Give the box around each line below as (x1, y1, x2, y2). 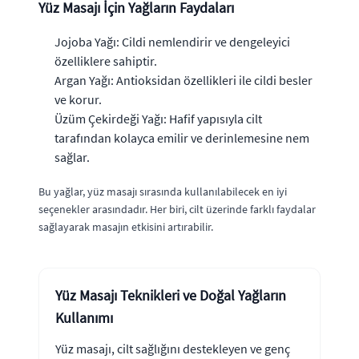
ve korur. (54, 91, 102, 107)
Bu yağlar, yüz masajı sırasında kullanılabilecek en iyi (38, 184, 287, 199)
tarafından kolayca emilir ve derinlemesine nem (54, 130, 309, 146)
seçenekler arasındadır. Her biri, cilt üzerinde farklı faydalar (38, 202, 316, 216)
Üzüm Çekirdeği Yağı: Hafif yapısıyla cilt (54, 111, 262, 127)
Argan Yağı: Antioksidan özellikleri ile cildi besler (54, 72, 313, 88)
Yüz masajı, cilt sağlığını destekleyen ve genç (55, 341, 290, 357)
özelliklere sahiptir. (54, 53, 157, 69)
